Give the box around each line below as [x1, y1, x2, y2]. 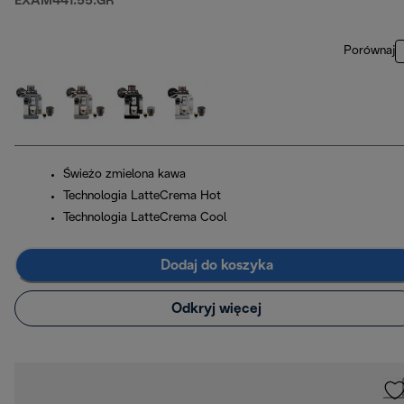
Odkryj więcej [171, 301, 262, 316]
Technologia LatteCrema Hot [63, 190, 221, 203]
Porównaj [344, 45, 395, 58]
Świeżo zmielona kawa [63, 169, 186, 181]
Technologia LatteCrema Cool [63, 212, 226, 225]
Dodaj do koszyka [160, 258, 273, 272]
